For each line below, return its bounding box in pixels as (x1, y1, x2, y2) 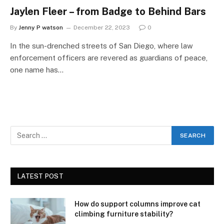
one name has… (10, 65, 63, 74)
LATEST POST (17, 172, 63, 180)
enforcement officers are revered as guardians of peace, (10, 53, 207, 62)
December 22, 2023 (73, 23, 130, 31)
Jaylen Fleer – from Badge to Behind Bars (10, 5, 206, 17)
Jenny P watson (18, 23, 63, 31)
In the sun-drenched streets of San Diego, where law (10, 41, 193, 50)
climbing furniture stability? (74, 209, 173, 218)
